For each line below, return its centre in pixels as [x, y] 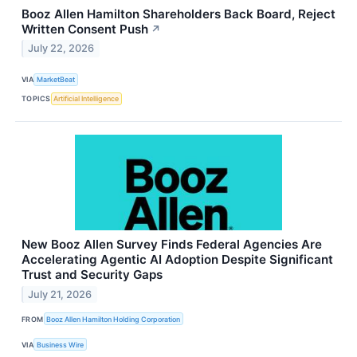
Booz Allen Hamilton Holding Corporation [114, 319]
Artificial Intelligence [86, 99]
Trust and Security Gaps [92, 274]
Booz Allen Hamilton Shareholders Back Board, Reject [178, 14]
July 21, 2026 [60, 294]
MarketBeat [56, 80]
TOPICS [36, 99]
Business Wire [61, 344]
